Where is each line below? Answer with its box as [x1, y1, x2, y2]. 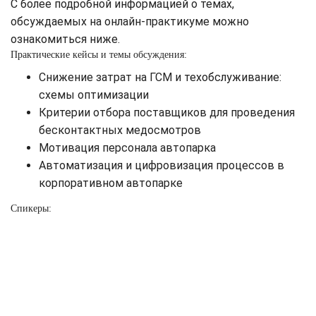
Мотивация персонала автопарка [39, 141, 219, 155]
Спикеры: [11, 203, 51, 214]
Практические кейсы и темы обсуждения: [11, 49, 187, 61]
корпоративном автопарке [39, 176, 183, 190]
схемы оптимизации [39, 88, 152, 102]
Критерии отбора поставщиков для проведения [39, 106, 295, 120]
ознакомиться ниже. [11, 32, 120, 47]
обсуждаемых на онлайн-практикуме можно [11, 15, 249, 29]
